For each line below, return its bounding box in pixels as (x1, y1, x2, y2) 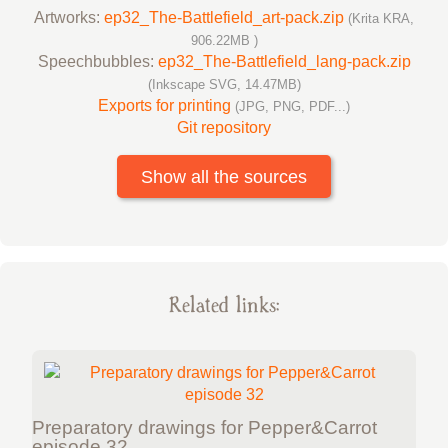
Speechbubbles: (37, 52, 158, 70)
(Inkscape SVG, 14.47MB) (147, 76, 301, 92)
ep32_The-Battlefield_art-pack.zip (104, 8, 348, 26)
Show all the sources (141, 166, 307, 187)
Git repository (177, 118, 271, 136)
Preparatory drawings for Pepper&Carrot (32, 417, 377, 439)
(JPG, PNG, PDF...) (235, 98, 350, 114)
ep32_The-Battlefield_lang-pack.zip (157, 52, 411, 70)
